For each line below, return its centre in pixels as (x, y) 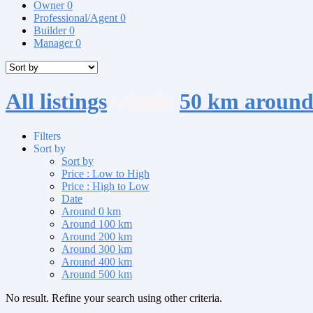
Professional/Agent (77, 17)
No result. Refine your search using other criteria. (114, 298)
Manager (54, 43)
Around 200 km (97, 236)
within (143, 102)
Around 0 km (91, 211)
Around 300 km (97, 249)
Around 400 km (97, 261)
